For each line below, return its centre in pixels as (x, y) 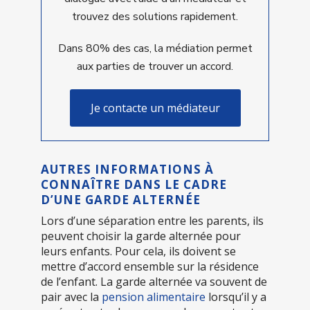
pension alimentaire (154, 297)
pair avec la (71, 297)
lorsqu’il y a (236, 297)
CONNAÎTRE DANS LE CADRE (134, 184)
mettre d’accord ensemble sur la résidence (150, 266)
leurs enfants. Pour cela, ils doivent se (138, 251)
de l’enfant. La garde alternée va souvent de (154, 281)
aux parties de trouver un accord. (155, 66)
